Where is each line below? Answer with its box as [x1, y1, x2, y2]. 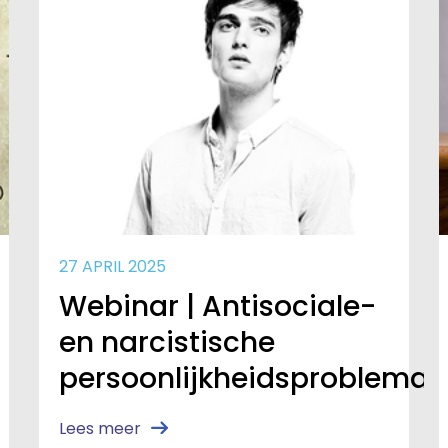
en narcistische [58, 323, 275, 363]
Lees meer [58, 417, 141, 441]
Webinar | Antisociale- [58, 287, 376, 327]
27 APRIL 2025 [58, 255, 166, 279]
